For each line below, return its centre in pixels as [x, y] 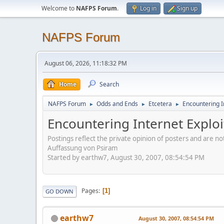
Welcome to [59, 8]
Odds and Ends [117, 104]
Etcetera [160, 104]
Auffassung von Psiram [82, 148]
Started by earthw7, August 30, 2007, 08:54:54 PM [126, 157]
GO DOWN [59, 191]
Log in [148, 8]
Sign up [187, 8]
